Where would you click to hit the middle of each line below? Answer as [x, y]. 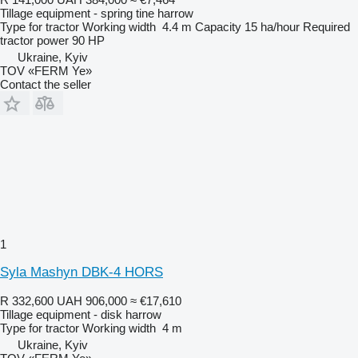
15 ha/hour [272, 26]
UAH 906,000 [92, 300]
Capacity [218, 26]
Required [326, 26]
